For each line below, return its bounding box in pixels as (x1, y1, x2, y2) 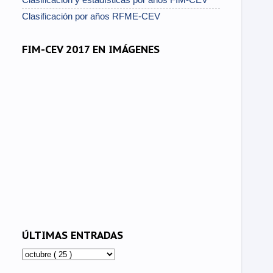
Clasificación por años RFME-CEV (22, 10, 160, 21)
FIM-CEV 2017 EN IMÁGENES (22, 42, 160, 56)
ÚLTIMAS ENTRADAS (22, 229, 123, 243)
